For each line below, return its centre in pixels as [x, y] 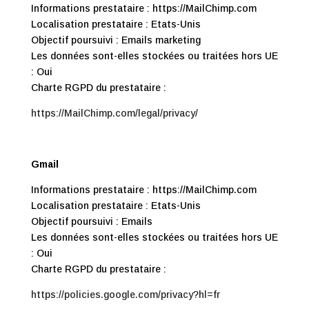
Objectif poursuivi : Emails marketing [116, 40]
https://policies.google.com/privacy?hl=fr [125, 295]
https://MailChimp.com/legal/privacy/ [114, 113]
